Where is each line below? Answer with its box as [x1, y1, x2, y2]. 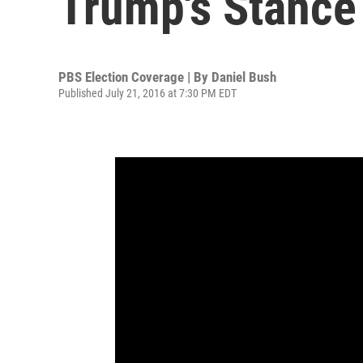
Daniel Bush [211, 69, 276, 85]
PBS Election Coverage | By [58, 69, 211, 85]
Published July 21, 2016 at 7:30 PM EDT [58, 87, 237, 100]
